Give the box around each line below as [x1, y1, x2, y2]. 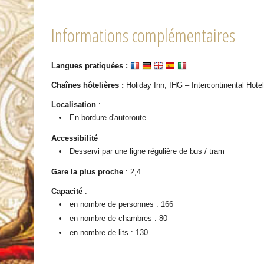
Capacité [51, 186, 83, 196]
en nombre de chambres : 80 [70, 213, 168, 223]
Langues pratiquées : [51, 61, 128, 70]
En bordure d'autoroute [70, 113, 147, 122]
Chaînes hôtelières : [51, 80, 124, 90]
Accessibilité [51, 133, 98, 143]
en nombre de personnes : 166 [70, 199, 174, 209]
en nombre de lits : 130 [70, 227, 148, 237]
